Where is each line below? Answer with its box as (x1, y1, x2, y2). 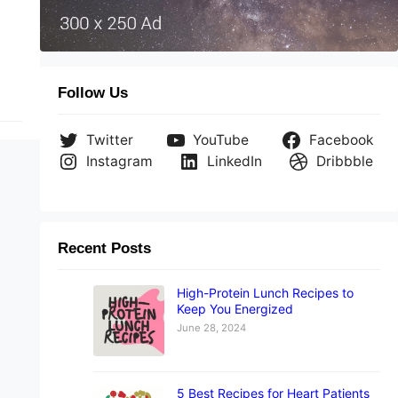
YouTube (193, 131, 250, 149)
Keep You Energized (176, 300, 293, 316)
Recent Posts (57, 239, 151, 257)
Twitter (85, 131, 133, 149)
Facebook (309, 131, 374, 149)
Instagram (85, 153, 153, 171)
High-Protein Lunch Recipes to (176, 284, 354, 300)
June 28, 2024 (176, 321, 246, 334)
